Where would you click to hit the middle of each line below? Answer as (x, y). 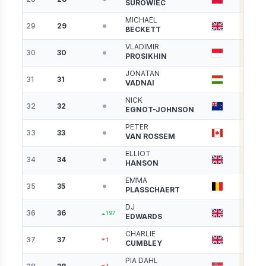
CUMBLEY (144, 243)
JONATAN (143, 74)
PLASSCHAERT (153, 190)
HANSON (142, 163)
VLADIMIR (142, 47)
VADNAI (140, 83)
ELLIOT (138, 154)
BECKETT (143, 30)
